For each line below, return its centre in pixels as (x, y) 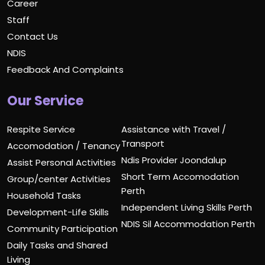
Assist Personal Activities (62, 162)
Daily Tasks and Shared (57, 245)
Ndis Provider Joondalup (174, 160)
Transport (143, 143)
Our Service (45, 101)
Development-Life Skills (58, 212)
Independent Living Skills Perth (187, 207)
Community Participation (62, 228)
